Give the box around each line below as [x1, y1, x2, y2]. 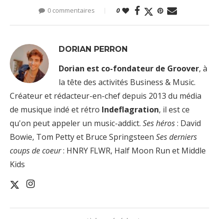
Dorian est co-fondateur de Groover [59, 63, 199, 74]
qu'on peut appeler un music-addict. [10, 118, 143, 129]
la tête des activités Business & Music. [59, 77, 196, 88]
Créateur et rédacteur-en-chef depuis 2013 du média [10, 90, 201, 102]
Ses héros [143, 118, 175, 129]
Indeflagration [102, 104, 159, 115]
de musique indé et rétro [10, 104, 102, 115]
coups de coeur [10, 145, 61, 156]
